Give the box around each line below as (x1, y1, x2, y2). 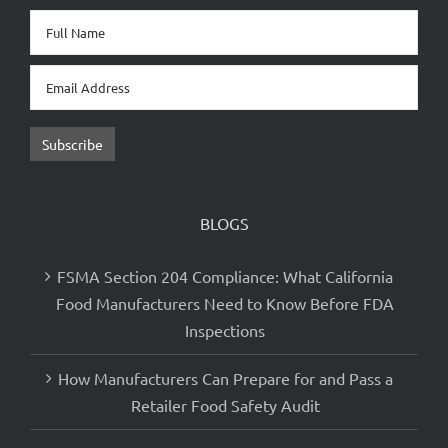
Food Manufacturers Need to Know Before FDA (56, 312, 394, 333)
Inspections (185, 339, 265, 360)
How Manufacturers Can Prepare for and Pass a (57, 387, 393, 408)
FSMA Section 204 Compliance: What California (57, 285, 393, 306)
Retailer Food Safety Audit (130, 414, 320, 435)
